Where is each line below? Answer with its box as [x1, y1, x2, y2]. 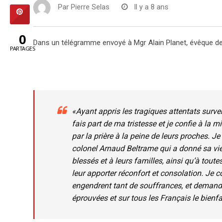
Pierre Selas [71, 2, 110, 12]
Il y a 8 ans [134, 2, 168, 12]
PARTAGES [10, 45, 35, 52]
